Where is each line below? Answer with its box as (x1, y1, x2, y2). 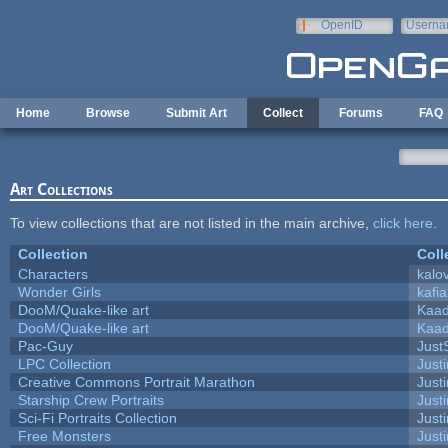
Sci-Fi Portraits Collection (17, 409, 177, 426)
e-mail (405, 32, 440, 46)
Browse (86, 106, 130, 120)
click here (372, 214, 433, 231)
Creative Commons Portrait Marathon (17, 373, 255, 390)
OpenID (320, 18, 363, 32)
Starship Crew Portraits (17, 391, 164, 408)
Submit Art (166, 106, 227, 120)
